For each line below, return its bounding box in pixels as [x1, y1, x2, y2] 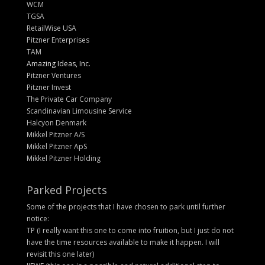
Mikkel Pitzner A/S [26, 130, 85, 140]
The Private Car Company [26, 94, 112, 105]
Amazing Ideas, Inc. [26, 59, 91, 69]
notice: [26, 214, 49, 224]
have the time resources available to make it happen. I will [26, 237, 219, 248]
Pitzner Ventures [26, 70, 81, 81]
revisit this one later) [26, 249, 94, 260]
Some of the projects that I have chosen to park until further [26, 202, 225, 212]
